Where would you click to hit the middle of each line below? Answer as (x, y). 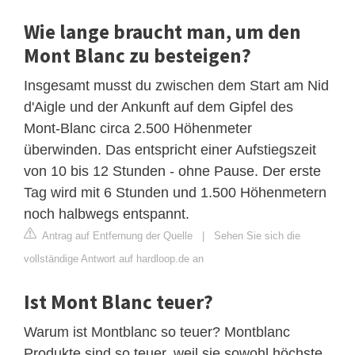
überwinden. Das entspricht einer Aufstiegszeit (170, 149)
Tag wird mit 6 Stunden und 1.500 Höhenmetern (175, 192)
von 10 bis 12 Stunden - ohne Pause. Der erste (172, 171)
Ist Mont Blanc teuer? (118, 302)
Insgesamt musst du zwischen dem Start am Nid (176, 85)
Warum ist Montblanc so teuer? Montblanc (157, 332)
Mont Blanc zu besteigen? (137, 55)
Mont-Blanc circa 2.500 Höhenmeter (138, 128)
